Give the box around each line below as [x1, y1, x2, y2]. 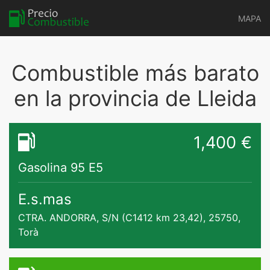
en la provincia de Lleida [13, 85, 257, 111]
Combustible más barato [11, 60, 259, 86]
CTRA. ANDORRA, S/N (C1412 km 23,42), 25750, [18, 212, 240, 224]
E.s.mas [18, 190, 72, 208]
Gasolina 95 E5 [18, 160, 103, 175]
